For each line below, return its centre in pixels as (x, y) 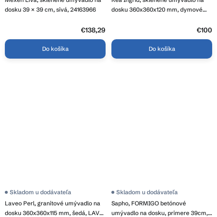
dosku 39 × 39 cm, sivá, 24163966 (50, 9)
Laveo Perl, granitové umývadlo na (53, 203)
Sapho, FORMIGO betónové (149, 203)
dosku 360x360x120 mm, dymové (157, 9)
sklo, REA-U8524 (134, 19)
